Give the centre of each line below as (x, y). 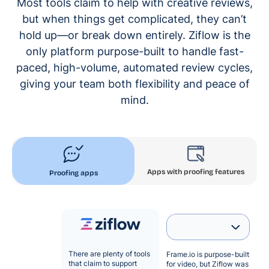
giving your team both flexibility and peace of (134, 83)
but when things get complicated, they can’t (134, 19)
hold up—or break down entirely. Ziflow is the (134, 35)
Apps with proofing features (196, 171)
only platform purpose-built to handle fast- (134, 51)
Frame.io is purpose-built (208, 254)
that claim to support (103, 263)
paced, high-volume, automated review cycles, (134, 67)
